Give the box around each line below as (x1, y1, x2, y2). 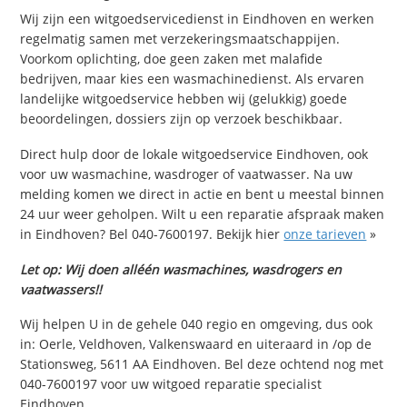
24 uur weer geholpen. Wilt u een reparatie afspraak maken (20, 204, 385, 223)
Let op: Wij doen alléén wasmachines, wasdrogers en (20, 260, 342, 278)
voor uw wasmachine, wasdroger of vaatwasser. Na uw (20, 164, 353, 183)
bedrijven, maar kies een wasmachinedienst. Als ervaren (20, 70, 365, 88)
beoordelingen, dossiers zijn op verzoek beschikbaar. (20, 110, 343, 128)
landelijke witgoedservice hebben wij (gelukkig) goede (20, 90, 348, 108)
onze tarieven (283, 224, 367, 243)
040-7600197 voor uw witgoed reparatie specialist (20, 375, 323, 393)
